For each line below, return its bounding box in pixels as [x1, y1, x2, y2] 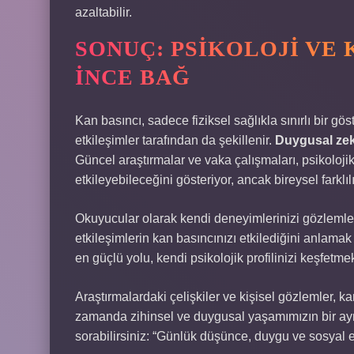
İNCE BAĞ [75, 65, 190, 89]
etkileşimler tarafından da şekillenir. [75, 134, 275, 147]
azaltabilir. [75, 6, 132, 19]
